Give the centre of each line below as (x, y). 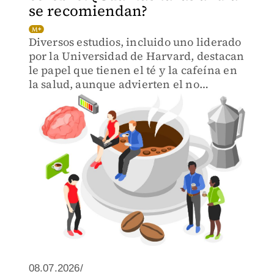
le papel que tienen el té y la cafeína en (133, 70)
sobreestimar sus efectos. (95, 98)
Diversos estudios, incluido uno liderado (135, 42)
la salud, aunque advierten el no (114, 84)
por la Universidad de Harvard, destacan (136, 56)
